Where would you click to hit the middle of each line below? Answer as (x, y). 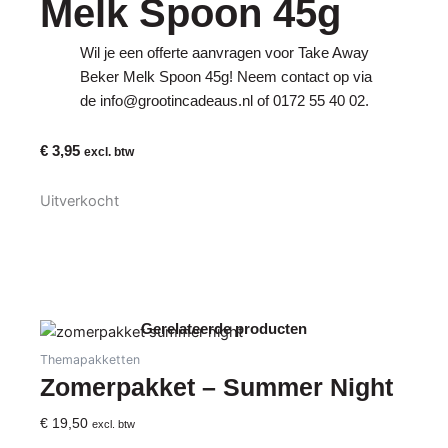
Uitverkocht (80, 201)
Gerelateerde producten (224, 329)
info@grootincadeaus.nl (177, 101)
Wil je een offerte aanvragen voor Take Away (225, 53)
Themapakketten (90, 360)
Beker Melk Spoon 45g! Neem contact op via (226, 77)
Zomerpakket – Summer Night (217, 386)
